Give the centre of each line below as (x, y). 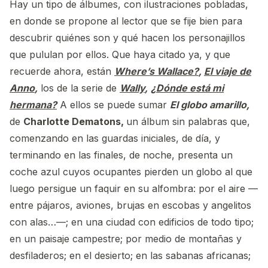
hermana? (33, 105)
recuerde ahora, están (62, 71)
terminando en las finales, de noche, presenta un (121, 155)
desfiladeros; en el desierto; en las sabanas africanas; (130, 256)
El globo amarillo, (210, 105)
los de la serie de (79, 88)
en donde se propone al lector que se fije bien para (126, 21)
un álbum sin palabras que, (188, 122)
